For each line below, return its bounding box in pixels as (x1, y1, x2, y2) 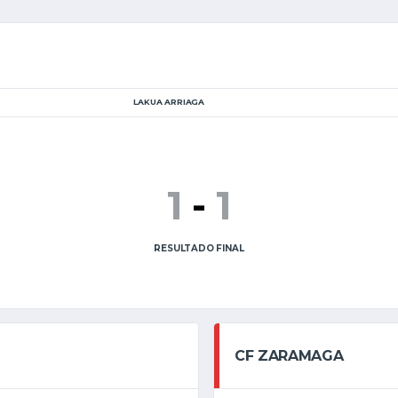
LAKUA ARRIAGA (133, 97, 205, 107)
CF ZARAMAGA (235, 347, 344, 364)
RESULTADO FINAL (154, 243, 244, 254)
